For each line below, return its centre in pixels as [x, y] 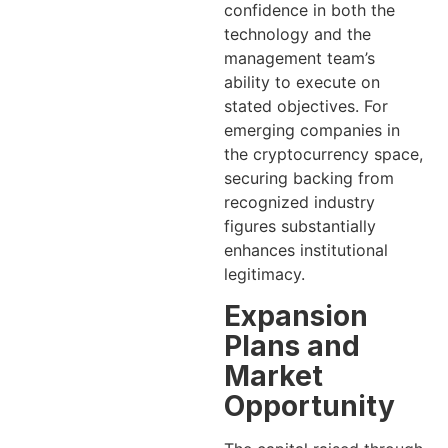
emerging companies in [312, 130]
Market [273, 375]
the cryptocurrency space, [323, 154]
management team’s [299, 58]
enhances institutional [306, 250]
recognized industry [299, 202]
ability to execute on [302, 82]
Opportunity [309, 405]
